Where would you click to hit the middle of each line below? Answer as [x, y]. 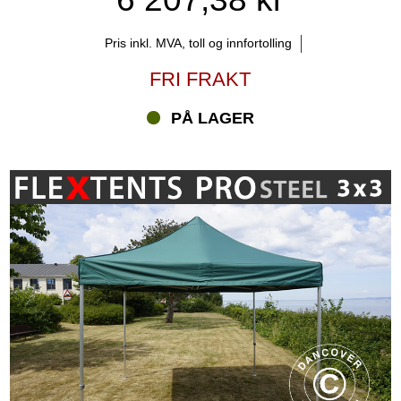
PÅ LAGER [212, 118]
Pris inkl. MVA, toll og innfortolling [199, 43]
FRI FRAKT [200, 79]
